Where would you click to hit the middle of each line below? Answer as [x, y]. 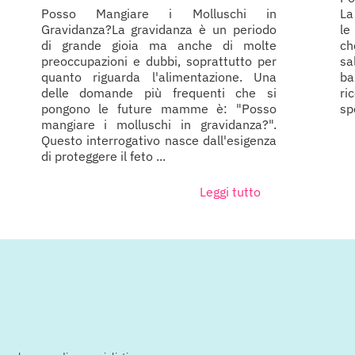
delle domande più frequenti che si [159, 93]
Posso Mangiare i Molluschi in [159, 14]
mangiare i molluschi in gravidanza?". [159, 125]
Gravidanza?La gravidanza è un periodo [159, 30]
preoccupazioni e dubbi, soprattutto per [159, 61]
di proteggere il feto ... [103, 157]
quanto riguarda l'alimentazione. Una [159, 77]
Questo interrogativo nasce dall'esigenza [159, 141]
